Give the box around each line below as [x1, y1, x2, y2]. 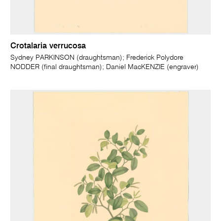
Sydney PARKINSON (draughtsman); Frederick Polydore [10, 54, 184, 62]
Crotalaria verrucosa [10, 42, 86, 51]
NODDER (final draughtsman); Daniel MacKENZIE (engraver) [10, 64, 199, 71]
